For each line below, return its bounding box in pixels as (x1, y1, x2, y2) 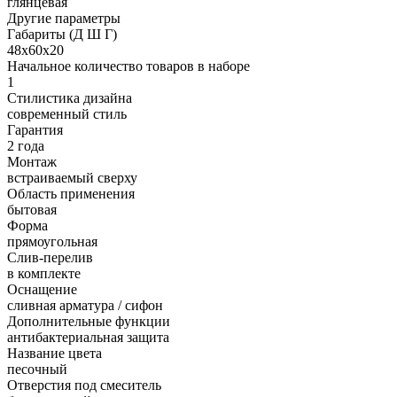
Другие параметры (7, 10, 121, 26)
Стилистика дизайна (7, 90, 132, 105)
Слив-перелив (7, 249, 93, 265)
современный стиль (7, 105, 127, 121)
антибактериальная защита (7, 329, 169, 345)
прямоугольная (7, 233, 97, 249)
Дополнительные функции (7, 313, 170, 329)
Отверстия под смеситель (7, 377, 161, 393)
